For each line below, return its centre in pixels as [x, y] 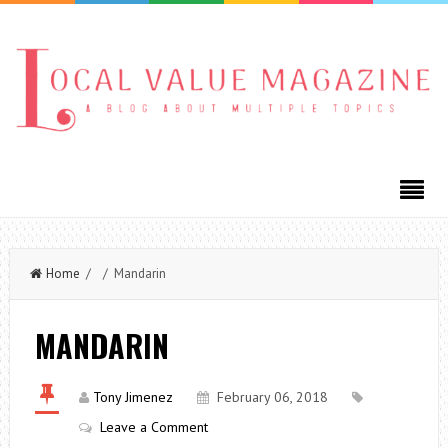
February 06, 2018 [272, 396]
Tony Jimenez [132, 396]
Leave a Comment [153, 426]
